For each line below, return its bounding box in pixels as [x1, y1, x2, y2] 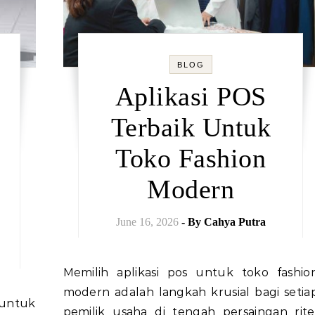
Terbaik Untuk [110, 112, 271, 142]
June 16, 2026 [115, 216, 179, 228]
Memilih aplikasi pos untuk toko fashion [63, 266, 74, 279]
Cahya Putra [203, 216, 266, 228]
